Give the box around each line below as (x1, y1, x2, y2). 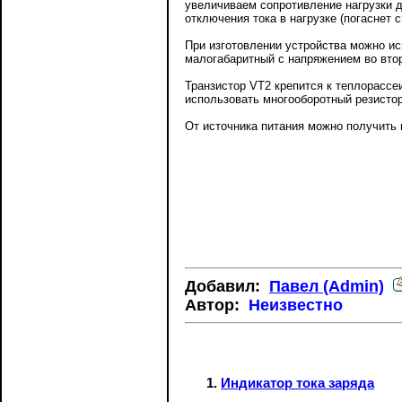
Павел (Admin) (269, 277, 384, 295)
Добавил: (185, 277, 269, 295)
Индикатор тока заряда (221, 374, 374, 390)
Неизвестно (249, 296, 347, 314)
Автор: (185, 296, 249, 314)
